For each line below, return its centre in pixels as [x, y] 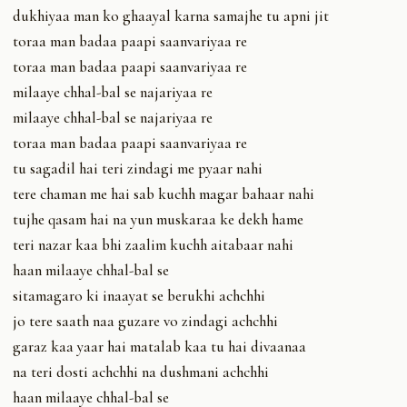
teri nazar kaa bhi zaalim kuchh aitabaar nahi [153, 244]
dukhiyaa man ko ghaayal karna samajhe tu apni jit [171, 15]
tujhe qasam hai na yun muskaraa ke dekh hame [158, 219]
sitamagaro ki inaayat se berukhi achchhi [139, 295]
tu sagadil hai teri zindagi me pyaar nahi [138, 168]
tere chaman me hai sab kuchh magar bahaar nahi [164, 194]
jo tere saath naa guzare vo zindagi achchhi [145, 321]
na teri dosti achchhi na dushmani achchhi [141, 372]
